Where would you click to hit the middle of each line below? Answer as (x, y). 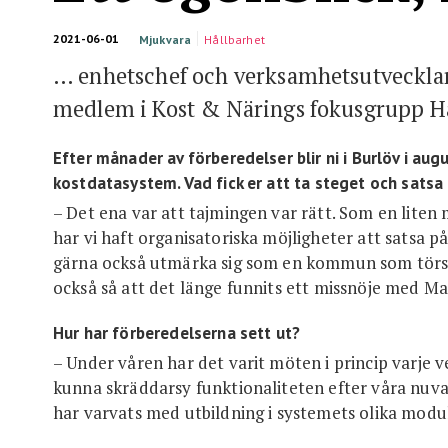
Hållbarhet (234, 40)
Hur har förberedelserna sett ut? (177, 332)
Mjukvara (165, 40)
